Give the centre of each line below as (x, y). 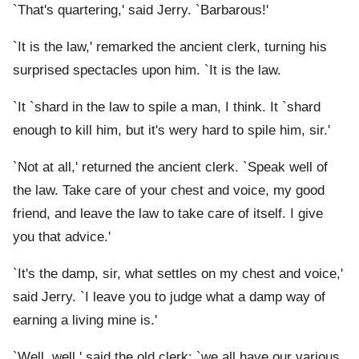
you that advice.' (62, 237)
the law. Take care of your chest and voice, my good (169, 191)
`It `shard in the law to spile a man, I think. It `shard (167, 107)
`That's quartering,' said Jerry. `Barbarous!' (141, 10)
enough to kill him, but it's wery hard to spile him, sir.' (171, 131)
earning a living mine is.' (85, 321)
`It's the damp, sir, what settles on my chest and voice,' (178, 274)
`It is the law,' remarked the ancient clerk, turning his (170, 47)
